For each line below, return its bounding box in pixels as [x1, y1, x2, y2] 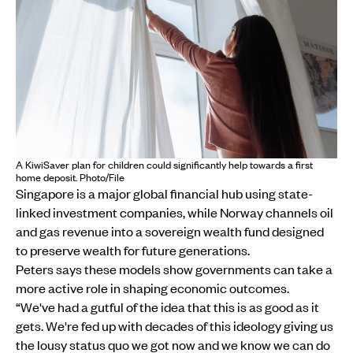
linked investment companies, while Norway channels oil [16, 203, 333, 221]
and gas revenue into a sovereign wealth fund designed [16, 221, 324, 240]
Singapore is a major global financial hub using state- [16, 184, 313, 202]
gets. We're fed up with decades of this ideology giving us [16, 316, 333, 334]
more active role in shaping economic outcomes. [16, 278, 289, 296]
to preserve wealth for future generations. [16, 240, 250, 258]
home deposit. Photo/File [16, 169, 124, 184]
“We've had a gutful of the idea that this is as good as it [16, 297, 319, 315]
